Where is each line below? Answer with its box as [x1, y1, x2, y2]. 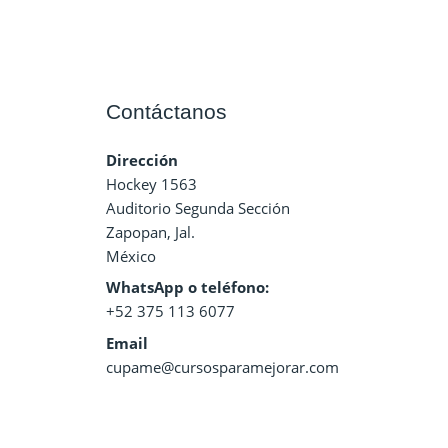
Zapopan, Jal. [106, 221, 195, 242]
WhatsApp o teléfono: [106, 277, 269, 298]
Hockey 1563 [106, 173, 197, 194]
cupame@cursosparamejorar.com [106, 356, 339, 377]
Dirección [106, 149, 178, 170]
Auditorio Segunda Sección [106, 197, 290, 218]
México [106, 245, 156, 266]
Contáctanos [106, 99, 227, 123]
